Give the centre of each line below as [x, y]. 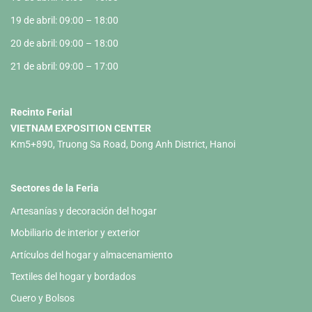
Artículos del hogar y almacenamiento [92, 255]
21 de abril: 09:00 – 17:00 [64, 66]
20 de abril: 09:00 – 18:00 [64, 43]
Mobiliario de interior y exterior [75, 233]
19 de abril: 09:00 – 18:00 [64, 20]
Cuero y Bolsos [42, 298]
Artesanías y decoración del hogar [84, 211]
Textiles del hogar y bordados [73, 277]
